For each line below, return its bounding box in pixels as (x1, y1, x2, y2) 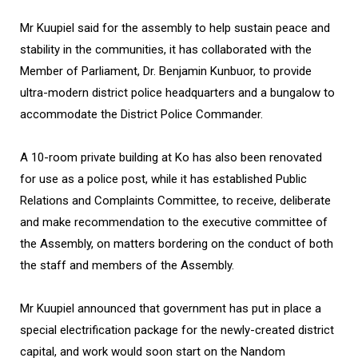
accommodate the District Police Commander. (20, 107, 263, 122)
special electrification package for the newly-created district (20, 323, 334, 338)
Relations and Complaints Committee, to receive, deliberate (20, 193, 331, 209)
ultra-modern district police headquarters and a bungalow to (20, 86, 335, 101)
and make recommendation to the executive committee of (20, 215, 328, 230)
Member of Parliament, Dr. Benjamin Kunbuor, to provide (20, 64, 312, 79)
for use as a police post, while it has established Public (20, 172, 307, 187)
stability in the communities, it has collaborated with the (20, 42, 312, 58)
